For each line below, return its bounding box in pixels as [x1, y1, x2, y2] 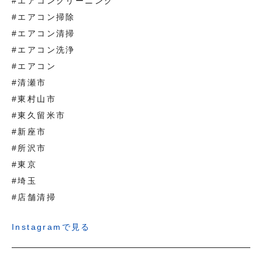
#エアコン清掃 [12, 29, 75, 39]
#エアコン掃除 [12, 12, 75, 22]
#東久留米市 [12, 111, 66, 120]
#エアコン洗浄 [12, 45, 75, 55]
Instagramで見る [12, 222, 91, 232]
